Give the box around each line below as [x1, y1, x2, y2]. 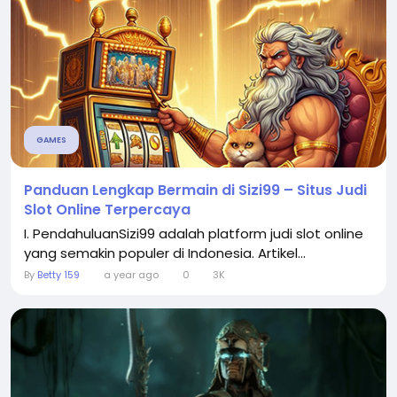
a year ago [103, 268, 159, 283]
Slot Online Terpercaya [24, 199, 191, 221]
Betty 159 [37, 268, 80, 283]
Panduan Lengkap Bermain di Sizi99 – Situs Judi [24, 180, 367, 201]
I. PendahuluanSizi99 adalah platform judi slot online [24, 224, 363, 244]
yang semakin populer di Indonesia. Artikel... [24, 244, 306, 263]
